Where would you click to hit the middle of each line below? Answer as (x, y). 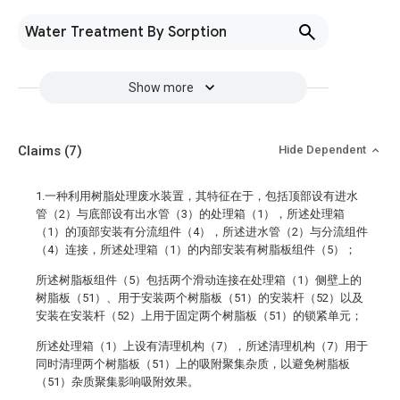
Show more (161, 87)
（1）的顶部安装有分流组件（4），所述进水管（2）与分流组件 (202, 232)
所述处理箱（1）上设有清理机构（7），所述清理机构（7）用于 (202, 346)
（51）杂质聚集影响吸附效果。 (117, 382)
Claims (41, 151)
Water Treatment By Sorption (126, 32)
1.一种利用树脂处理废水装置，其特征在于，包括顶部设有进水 (197, 196)
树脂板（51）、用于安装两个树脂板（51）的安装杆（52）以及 (200, 298)
